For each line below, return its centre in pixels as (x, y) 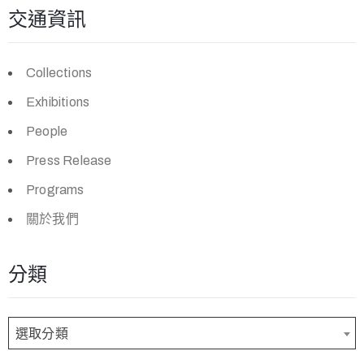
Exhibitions (58, 102)
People (47, 131)
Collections (59, 73)
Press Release (69, 160)
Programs (55, 190)
